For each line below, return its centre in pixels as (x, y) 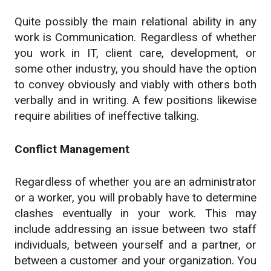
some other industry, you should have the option (135, 69)
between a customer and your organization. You (135, 261)
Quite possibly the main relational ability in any (135, 22)
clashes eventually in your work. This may (135, 214)
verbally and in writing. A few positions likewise (135, 100)
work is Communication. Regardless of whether (135, 38)
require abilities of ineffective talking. (107, 116)
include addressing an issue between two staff (135, 229)
